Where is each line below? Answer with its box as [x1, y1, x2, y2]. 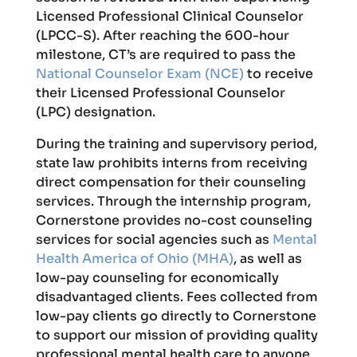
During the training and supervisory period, [35, 135, 317, 152]
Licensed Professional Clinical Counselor [35, 8, 304, 25]
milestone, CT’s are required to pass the [35, 46, 296, 63]
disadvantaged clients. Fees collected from [35, 288, 318, 305]
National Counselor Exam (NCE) [35, 65, 244, 82]
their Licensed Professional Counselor [35, 84, 285, 101]
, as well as [233, 250, 302, 267]
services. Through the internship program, [35, 193, 311, 210]
